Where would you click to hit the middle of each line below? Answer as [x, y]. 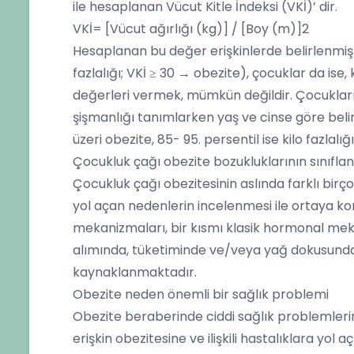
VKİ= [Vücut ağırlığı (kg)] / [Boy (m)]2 [191, 29]
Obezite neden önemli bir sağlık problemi [201, 294]
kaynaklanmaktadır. [135, 272]
